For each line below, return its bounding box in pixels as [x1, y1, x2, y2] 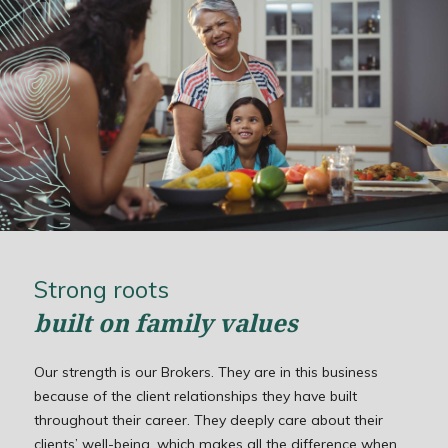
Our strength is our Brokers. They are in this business [33, 363, 378, 382]
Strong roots [33, 274, 169, 305]
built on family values [33, 306, 298, 340]
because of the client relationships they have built [33, 387, 357, 406]
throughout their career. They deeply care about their [33, 411, 383, 430]
